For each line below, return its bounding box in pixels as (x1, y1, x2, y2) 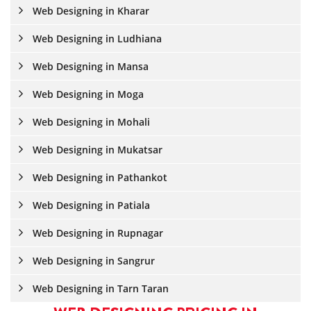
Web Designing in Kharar (30, 4, 149, 17)
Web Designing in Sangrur (30, 254, 155, 267)
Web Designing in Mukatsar (30, 143, 162, 156)
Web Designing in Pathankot (30, 171, 167, 184)
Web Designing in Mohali (30, 115, 150, 128)
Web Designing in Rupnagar (30, 226, 163, 239)
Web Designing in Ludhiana (30, 32, 162, 45)
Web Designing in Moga (30, 87, 144, 101)
